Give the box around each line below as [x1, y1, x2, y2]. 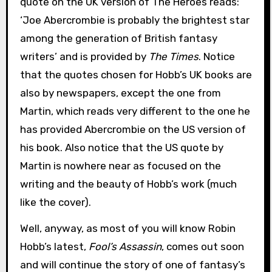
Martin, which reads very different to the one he [19, 105, 250, 118]
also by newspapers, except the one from [19, 87, 221, 100]
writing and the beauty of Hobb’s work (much [19, 178, 237, 191]
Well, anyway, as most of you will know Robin [19, 222, 236, 235]
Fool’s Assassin [88, 240, 161, 253]
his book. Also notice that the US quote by [19, 141, 223, 154]
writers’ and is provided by [19, 50, 149, 63]
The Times [148, 50, 199, 63]
